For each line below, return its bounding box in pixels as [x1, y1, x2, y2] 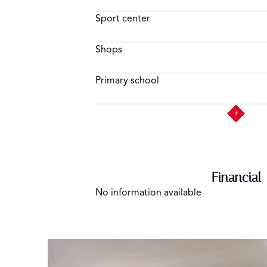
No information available [95, 187, 201, 199]
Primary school [95, 74, 159, 87]
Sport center [95, 13, 150, 25]
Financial [211, 170, 261, 186]
